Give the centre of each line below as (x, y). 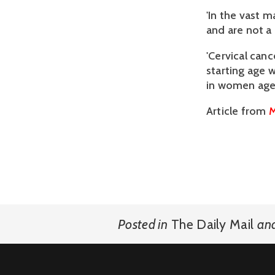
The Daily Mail (213, 224)
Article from (238, 111)
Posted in (143, 224)
